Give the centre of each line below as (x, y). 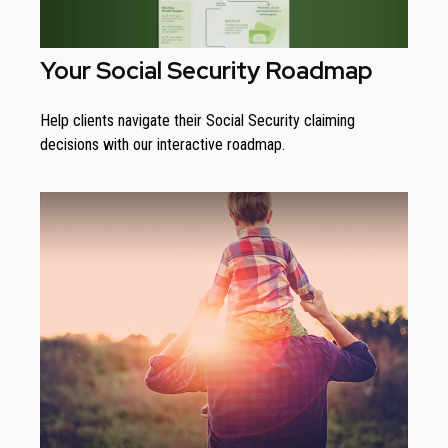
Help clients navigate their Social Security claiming (197, 120)
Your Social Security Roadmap (206, 70)
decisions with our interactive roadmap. (162, 144)
